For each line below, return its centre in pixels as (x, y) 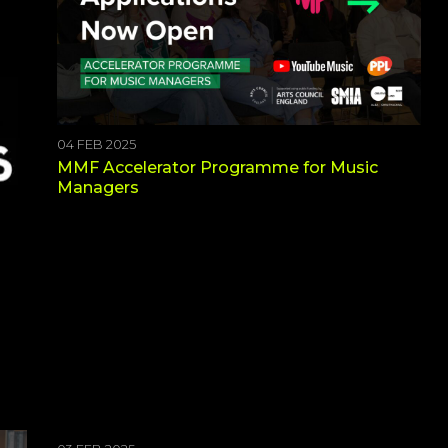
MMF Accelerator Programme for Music (217, 167)
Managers (98, 187)
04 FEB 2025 (96, 144)
